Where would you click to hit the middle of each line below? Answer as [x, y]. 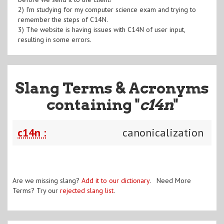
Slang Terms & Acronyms [112, 88]
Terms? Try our [36, 190]
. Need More [170, 180]
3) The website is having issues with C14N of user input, [101, 29]
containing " [93, 104]
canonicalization [163, 132]
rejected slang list [87, 190]
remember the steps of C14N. [63, 19]
